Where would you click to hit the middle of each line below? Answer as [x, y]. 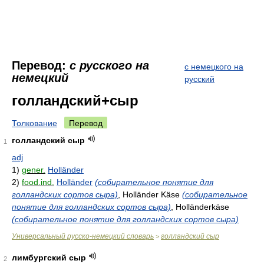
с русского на [109, 65]
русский [199, 79]
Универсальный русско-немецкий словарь [83, 236]
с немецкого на [214, 67]
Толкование [34, 123]
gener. [34, 170]
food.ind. [38, 182]
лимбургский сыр [49, 258]
